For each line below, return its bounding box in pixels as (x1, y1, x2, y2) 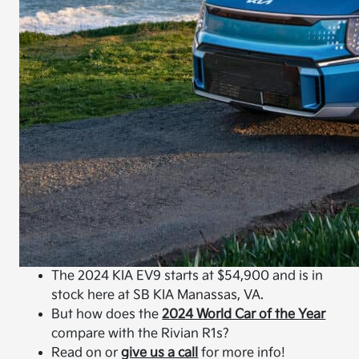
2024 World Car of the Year (162, 307, 326, 322)
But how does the (51, 307, 163, 322)
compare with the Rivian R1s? (51, 326, 230, 341)
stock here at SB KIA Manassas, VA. (51, 288, 264, 303)
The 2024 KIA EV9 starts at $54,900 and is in (51, 268, 324, 284)
